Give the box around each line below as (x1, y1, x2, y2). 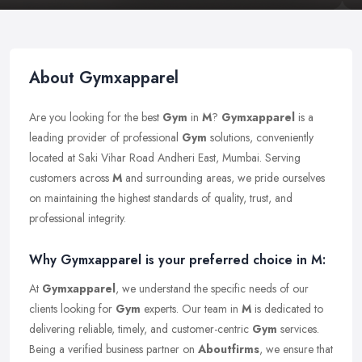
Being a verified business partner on (29, 341, 198, 357)
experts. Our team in (141, 301, 242, 317)
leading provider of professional (29, 129, 182, 145)
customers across (29, 170, 112, 186)
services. (277, 321, 319, 337)
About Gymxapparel (29, 66, 179, 90)
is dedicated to (251, 301, 323, 317)
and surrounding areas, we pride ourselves (122, 170, 325, 186)
